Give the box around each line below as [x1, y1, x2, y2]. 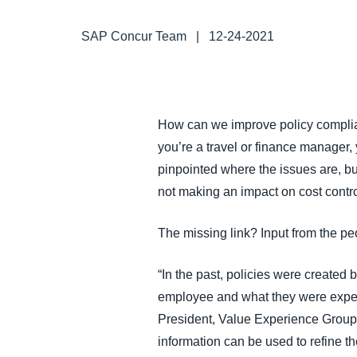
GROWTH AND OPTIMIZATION [170, 57, 320, 69]
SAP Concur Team [81, 29, 186, 43]
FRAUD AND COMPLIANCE [170, 8, 307, 19]
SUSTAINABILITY [170, 107, 257, 118]
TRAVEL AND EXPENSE [170, 156, 290, 167]
